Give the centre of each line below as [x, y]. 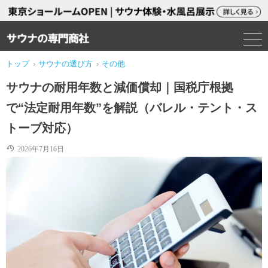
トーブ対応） [42, 128]
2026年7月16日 [39, 148]
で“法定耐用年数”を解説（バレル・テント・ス [132, 108]
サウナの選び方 [66, 64]
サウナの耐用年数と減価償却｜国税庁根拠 [120, 87]
